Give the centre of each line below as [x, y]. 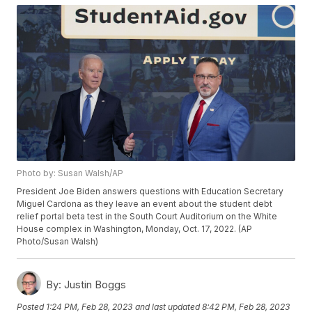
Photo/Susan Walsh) [58, 242]
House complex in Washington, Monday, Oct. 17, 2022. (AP [135, 229]
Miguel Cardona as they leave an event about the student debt [145, 204]
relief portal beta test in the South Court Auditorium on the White [147, 217]
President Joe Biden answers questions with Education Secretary [150, 192]
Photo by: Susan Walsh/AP [70, 173]
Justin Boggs [94, 285]
